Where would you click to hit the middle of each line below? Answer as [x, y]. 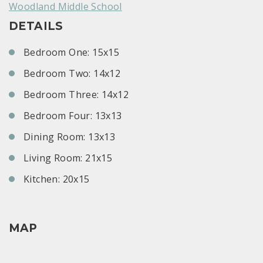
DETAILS [36, 26]
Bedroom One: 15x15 [72, 53]
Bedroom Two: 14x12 [72, 74]
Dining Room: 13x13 [70, 137]
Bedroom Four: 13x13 [73, 116]
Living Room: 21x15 [68, 158]
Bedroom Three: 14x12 [76, 95]
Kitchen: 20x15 [57, 179]
